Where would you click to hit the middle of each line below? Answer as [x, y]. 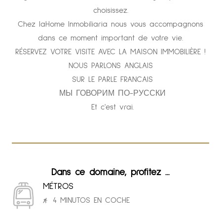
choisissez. [110, 11]
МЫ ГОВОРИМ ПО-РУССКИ [110, 93]
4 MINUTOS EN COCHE [91, 201]
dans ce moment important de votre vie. [110, 38]
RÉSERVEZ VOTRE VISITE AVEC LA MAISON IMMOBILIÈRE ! [110, 52]
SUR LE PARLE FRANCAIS [110, 80]
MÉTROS [58, 187]
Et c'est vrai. [110, 107]
